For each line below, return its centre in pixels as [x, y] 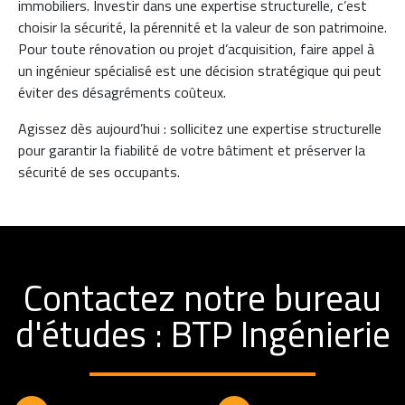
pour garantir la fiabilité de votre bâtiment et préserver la [192, 150]
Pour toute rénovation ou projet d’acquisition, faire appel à [196, 48]
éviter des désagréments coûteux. [122, 92]
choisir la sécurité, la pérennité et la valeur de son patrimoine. [202, 27]
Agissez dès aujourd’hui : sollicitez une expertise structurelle [200, 128]
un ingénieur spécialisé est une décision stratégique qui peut [200, 70]
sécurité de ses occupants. [99, 171]
